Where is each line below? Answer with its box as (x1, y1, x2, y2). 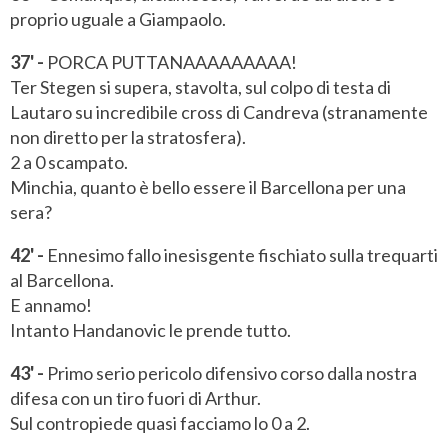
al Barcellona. (10, 269, 114, 292)
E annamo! (10, 294, 92, 317)
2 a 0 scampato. (10, 151, 128, 174)
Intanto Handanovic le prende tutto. (10, 319, 291, 342)
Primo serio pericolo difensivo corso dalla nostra (44, 362, 417, 385)
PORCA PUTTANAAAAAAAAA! (44, 51, 297, 74)
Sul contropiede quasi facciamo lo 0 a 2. (10, 412, 310, 435)
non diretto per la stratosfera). (10, 126, 246, 149)
